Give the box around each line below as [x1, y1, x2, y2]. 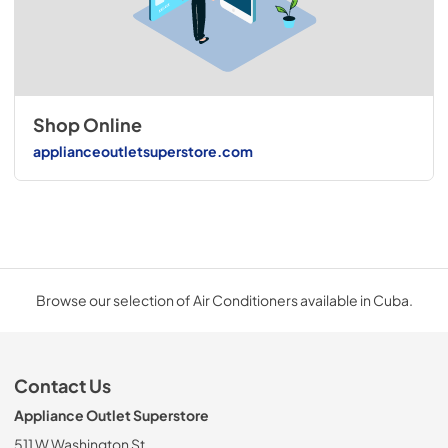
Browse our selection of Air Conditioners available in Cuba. [35, 291, 413, 310]
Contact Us [14, 375, 111, 398]
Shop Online [32, 114, 142, 137]
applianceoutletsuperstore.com [32, 141, 253, 160]
